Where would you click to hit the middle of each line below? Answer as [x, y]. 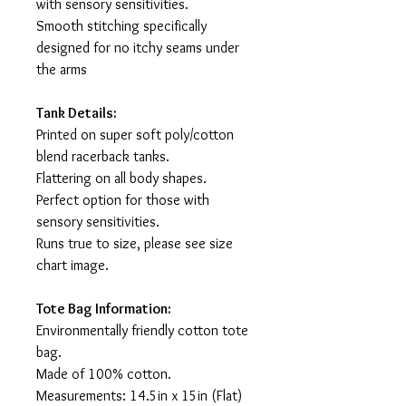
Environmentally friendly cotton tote [142, 331]
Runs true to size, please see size [135, 244]
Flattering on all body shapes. [123, 179]
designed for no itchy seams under [138, 48]
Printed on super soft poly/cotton [135, 135]
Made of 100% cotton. [104, 374]
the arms [62, 70]
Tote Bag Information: [104, 309]
